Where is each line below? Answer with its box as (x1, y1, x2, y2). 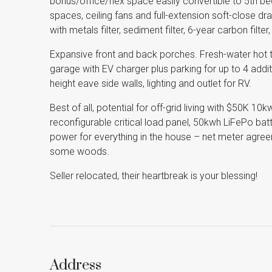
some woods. (50, 146, 109, 157)
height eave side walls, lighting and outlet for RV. (50, 78, 251, 89)
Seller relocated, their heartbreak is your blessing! (50, 170, 257, 182)
